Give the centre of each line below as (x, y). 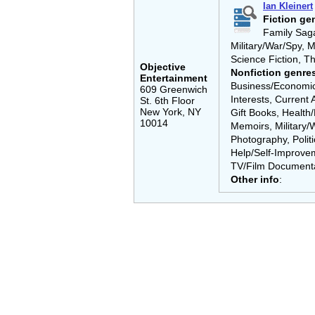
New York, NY (171, 112)
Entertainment (174, 78)
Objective (163, 67)
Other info (255, 179)
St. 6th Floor (167, 101)
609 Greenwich (174, 89)
